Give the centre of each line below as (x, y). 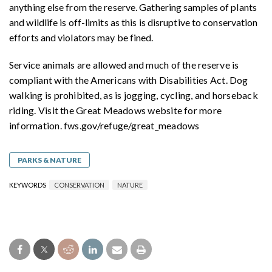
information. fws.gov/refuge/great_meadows (105, 125)
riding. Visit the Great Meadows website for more (116, 110)
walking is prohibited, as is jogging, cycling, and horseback (134, 95)
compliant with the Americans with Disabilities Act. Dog (129, 80)
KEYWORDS (28, 185)
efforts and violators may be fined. (82, 37)
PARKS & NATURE (49, 160)
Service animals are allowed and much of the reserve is (124, 64)
